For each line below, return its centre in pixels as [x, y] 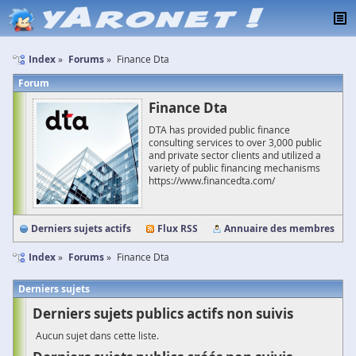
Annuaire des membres [279, 228]
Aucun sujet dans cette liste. [97, 335]
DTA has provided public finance [219, 130]
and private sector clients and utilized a [235, 155]
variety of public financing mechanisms [234, 168]
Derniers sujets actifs [81, 228]
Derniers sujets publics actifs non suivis [163, 313]
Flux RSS [178, 228]
